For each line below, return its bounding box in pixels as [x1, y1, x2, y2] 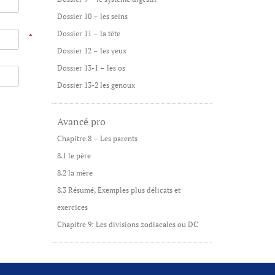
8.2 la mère [56, 168, 93, 177]
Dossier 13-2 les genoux [56, 80, 135, 90]
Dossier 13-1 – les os [56, 63, 125, 72]
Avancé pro [56, 115, 106, 128]
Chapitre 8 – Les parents [56, 134, 137, 143]
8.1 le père [56, 151, 91, 160]
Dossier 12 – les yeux [56, 46, 126, 55]
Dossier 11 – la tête [56, 29, 120, 38]
